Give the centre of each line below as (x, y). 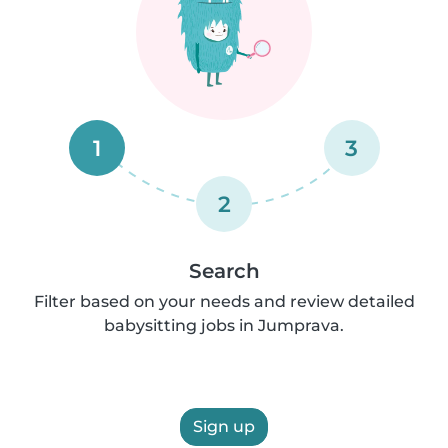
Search (224, 271)
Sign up (224, 426)
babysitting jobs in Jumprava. (224, 325)
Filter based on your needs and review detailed (224, 301)
